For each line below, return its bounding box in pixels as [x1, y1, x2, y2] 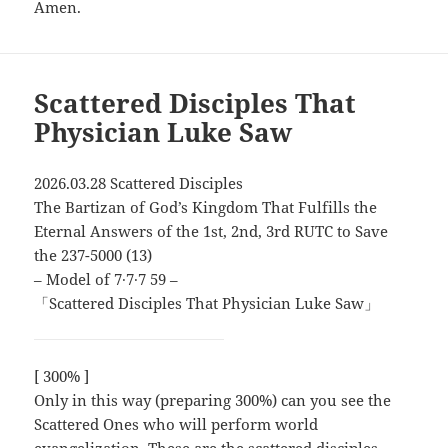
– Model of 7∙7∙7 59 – [34, 268, 179, 289]
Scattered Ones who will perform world [34, 413, 319, 434]
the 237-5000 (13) [34, 244, 153, 265]
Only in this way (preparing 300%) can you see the [34, 389, 392, 410]
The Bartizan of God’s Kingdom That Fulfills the [34, 196, 378, 217]
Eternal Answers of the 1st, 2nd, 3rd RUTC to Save [34, 220, 389, 241]
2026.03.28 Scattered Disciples [34, 172, 244, 193]
